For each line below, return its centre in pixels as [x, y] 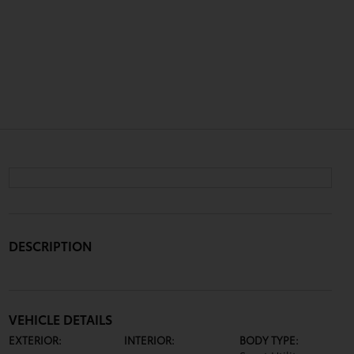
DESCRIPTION [50, 245]
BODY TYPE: [269, 340]
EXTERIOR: [35, 340]
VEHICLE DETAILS [60, 319]
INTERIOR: [149, 340]
